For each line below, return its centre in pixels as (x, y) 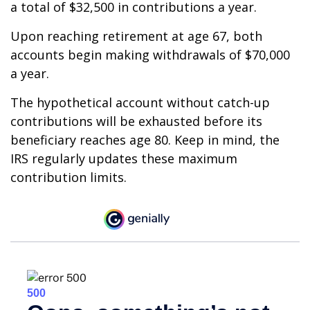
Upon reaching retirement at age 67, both (136, 36)
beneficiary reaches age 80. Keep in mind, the (145, 140)
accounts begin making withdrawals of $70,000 (150, 55)
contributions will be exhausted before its (136, 121)
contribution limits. (69, 177)
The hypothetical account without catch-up (140, 102)
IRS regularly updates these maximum (124, 158)
